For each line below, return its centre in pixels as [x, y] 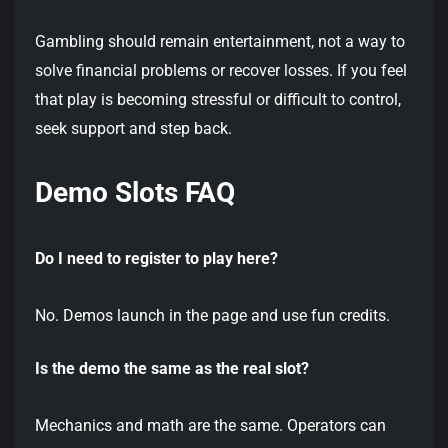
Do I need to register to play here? [156, 259]
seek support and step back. [133, 128]
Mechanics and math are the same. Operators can [210, 426]
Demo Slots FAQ [135, 193]
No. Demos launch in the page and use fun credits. [212, 316]
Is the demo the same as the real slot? [172, 369]
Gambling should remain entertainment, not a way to [220, 41]
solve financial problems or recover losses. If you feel [221, 70]
